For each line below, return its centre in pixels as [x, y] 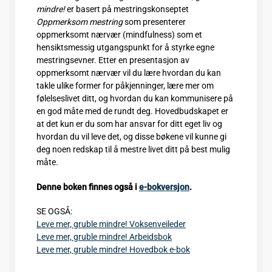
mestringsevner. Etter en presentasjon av [113, 60]
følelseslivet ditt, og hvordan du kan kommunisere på [135, 99]
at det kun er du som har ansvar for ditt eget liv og [129, 124]
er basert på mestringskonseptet [127, 9]
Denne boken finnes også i [88, 187]
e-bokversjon [164, 187]
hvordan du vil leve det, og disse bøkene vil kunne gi [131, 137]
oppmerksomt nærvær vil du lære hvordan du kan [129, 73]
